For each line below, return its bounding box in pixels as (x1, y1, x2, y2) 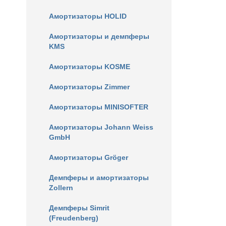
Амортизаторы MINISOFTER (49, 103, 148, 111)
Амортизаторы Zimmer (49, 83, 130, 91)
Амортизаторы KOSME (49, 63, 130, 71)
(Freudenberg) (49, 214, 98, 222)
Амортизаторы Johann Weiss (49, 123, 153, 131)
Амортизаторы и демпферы (49, 32, 149, 40)
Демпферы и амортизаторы (49, 174, 149, 182)
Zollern (49, 184, 73, 192)
